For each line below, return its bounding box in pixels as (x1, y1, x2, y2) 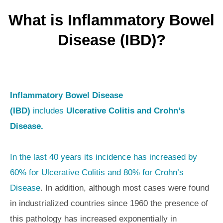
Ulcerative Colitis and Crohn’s (64, 106, 185, 115)
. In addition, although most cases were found (40, 183, 209, 193)
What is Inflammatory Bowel (8, 11, 215, 29)
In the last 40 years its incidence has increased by (10, 152, 197, 162)
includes (33, 106, 64, 115)
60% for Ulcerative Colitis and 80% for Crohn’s (10, 167, 184, 177)
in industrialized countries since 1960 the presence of (10, 198, 208, 208)
